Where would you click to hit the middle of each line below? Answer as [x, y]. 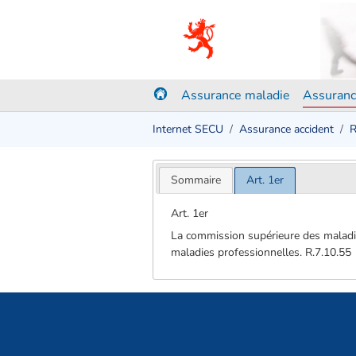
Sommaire [195, 180]
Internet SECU [188, 129]
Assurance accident [286, 129]
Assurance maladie [236, 95]
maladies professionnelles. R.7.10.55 [261, 252]
